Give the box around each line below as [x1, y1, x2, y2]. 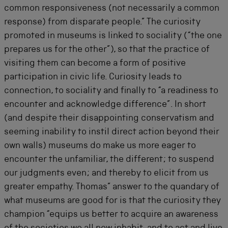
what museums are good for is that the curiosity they [4, 196, 221, 206]
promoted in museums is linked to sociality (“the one [4, 31, 222, 41]
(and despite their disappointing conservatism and [4, 113, 214, 123]
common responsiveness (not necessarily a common [4, 4, 219, 13]
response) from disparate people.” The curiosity [4, 17, 201, 27]
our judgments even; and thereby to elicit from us [4, 168, 209, 178]
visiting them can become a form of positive [4, 59, 186, 68]
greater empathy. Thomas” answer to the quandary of [4, 182, 219, 192]
